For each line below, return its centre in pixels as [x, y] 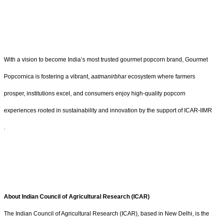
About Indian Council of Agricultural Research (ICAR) [77, 197]
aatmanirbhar [109, 76]
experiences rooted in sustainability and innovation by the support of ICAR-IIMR [108, 110]
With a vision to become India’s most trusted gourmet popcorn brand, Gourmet [106, 59]
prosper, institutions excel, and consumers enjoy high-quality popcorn [95, 93]
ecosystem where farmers [161, 76]
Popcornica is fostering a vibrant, [47, 76]
